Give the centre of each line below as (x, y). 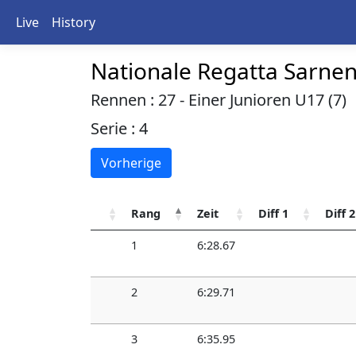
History (74, 22)
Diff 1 (273, 213)
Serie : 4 (119, 128)
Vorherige (131, 163)
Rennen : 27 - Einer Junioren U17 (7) (219, 100)
